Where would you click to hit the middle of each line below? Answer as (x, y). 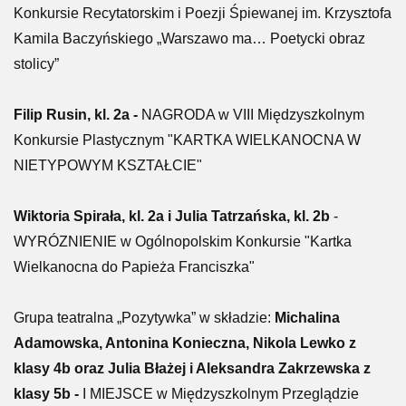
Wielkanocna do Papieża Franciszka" (134, 267)
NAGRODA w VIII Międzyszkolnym (253, 115)
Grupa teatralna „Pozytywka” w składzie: (142, 318)
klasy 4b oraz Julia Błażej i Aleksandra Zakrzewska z (192, 368)
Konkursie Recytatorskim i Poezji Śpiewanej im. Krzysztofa (203, 13)
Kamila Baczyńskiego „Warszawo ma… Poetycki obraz (189, 39)
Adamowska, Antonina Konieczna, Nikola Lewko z (185, 343)
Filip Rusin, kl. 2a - (77, 115)
